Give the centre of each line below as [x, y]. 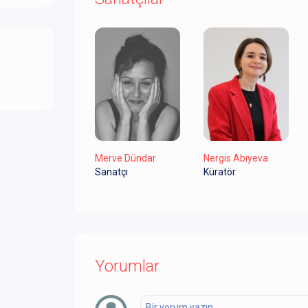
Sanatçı [111, 172]
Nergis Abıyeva [235, 158]
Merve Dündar [125, 158]
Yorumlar [127, 266]
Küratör [219, 172]
